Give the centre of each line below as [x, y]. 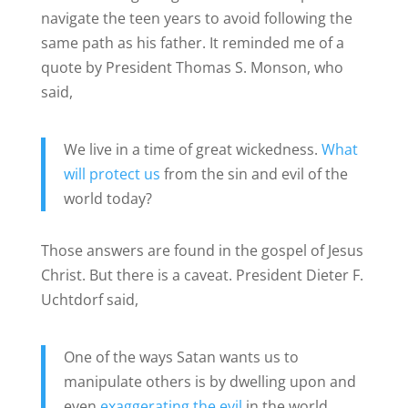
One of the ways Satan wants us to [181, 357]
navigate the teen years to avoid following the [196, 18]
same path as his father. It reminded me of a [192, 42]
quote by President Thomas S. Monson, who [192, 67]
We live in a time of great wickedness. [192, 149]
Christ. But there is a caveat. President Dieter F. [202, 275]
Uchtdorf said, [89, 299]
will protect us [112, 173]
